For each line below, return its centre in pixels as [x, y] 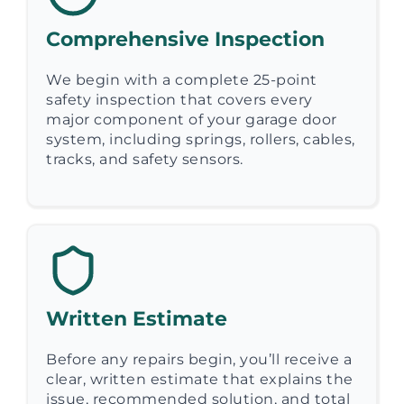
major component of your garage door [192, 119]
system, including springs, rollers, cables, [201, 139]
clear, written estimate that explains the [200, 379]
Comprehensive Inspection [185, 39]
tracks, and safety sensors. [145, 159]
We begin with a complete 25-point [182, 79]
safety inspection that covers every [179, 99]
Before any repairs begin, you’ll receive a [199, 359]
